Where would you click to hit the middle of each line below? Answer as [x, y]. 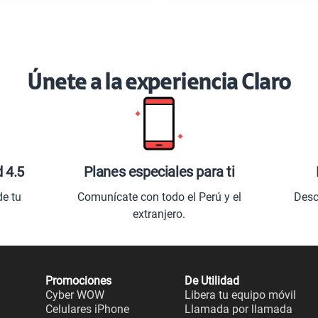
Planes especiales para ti [159, 171]
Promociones [78, 281]
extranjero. [159, 214]
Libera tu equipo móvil [240, 295]
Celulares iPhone [87, 309]
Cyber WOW [75, 295]
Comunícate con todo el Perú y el [159, 197]
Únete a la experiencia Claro [159, 83]
